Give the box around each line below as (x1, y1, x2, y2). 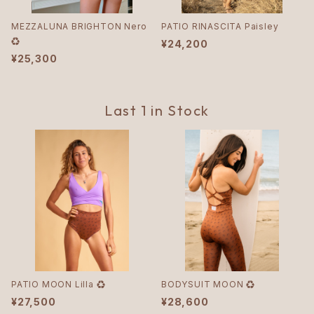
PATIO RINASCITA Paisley (161, 21, 279, 32)
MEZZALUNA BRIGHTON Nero (11, 21, 147, 32)
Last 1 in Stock (104, 102, 210, 119)
